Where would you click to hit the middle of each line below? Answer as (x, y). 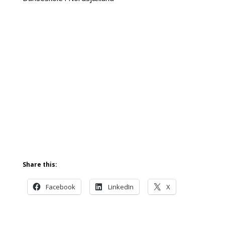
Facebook (60, 187)
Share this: (40, 164)
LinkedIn (121, 187)
